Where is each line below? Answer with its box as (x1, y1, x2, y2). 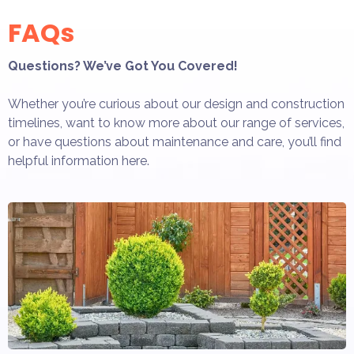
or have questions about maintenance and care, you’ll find (8, 134, 341, 149)
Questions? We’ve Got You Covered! (8, 58, 238, 73)
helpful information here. (8, 153, 149, 168)
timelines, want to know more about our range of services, (8, 115, 345, 130)
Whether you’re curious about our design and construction (8, 96, 345, 111)
